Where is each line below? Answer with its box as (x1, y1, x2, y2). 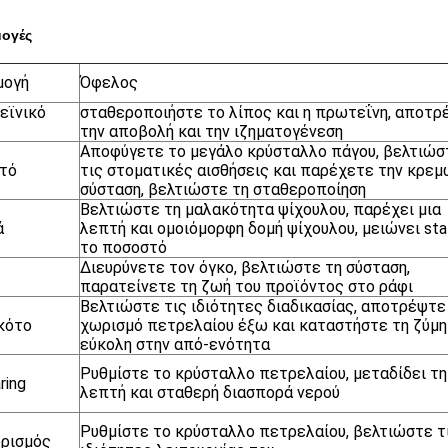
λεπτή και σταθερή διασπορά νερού (80, 383, 340, 402)
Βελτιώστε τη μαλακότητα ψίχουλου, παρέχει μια (80, 200, 441, 219)
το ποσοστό (80, 238, 167, 257)
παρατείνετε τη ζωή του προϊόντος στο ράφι (80, 277, 413, 296)
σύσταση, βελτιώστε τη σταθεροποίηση (80, 180, 366, 199)
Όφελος (80, 73, 138, 92)
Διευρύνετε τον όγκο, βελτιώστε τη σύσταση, (80, 258, 410, 277)
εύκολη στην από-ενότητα (80, 335, 270, 354)
